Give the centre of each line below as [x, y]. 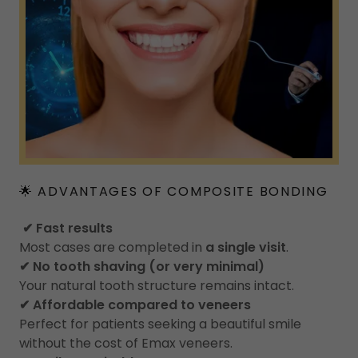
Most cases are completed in [112, 248]
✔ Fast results [66, 229]
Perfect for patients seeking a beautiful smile [160, 324]
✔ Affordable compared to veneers [135, 305]
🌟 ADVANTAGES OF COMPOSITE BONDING [174, 192]
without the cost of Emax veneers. [126, 344]
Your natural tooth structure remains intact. [157, 286]
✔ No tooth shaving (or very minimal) [142, 267]
